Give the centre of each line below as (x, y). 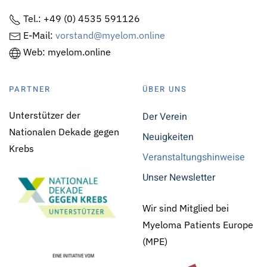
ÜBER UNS (165, 89)
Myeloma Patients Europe (198, 225)
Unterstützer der (45, 115)
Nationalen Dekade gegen (64, 132)
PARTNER (30, 89)
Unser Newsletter (179, 178)
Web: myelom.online (66, 52)
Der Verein (165, 117)
